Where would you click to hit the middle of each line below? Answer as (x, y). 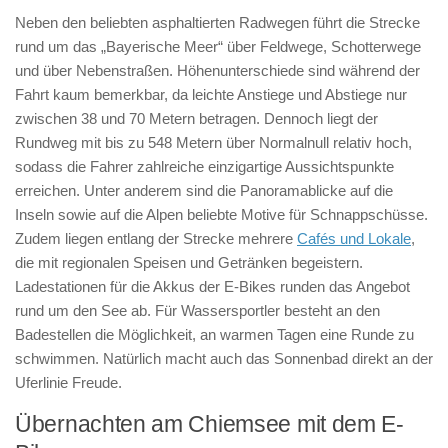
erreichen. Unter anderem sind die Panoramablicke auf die (204, 190)
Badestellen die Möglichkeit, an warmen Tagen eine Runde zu (214, 334)
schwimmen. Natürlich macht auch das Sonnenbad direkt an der (224, 358)
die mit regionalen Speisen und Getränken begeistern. (189, 262)
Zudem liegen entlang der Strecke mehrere (156, 238)
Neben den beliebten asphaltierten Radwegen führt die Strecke (217, 22)
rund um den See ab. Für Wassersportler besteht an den (197, 310)
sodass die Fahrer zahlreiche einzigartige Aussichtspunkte (204, 166)
